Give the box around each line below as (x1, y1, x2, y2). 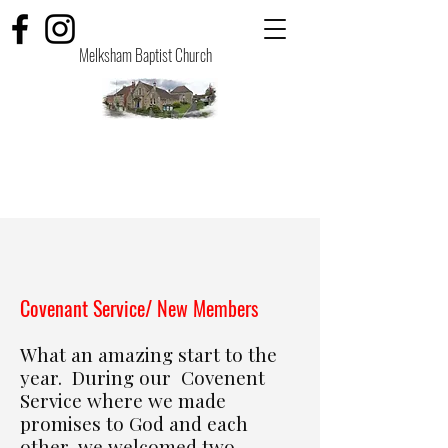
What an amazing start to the (20, 341, 277, 367)
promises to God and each (20, 410, 248, 436)
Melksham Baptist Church (76, 43, 212, 67)
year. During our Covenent (20, 364, 265, 390)
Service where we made (20, 387, 226, 413)
